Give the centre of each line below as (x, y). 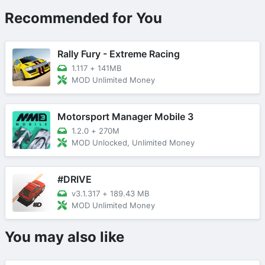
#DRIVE (75, 179)
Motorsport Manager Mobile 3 (125, 116)
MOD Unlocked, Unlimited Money (133, 142)
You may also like (64, 237)
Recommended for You (83, 18)
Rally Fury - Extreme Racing (119, 54)
